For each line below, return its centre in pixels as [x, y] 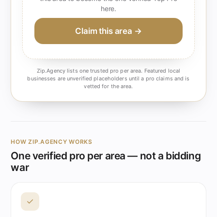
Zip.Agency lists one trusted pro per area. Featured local [108, 71]
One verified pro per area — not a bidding [106, 155]
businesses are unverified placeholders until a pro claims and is [108, 79]
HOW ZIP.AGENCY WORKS [52, 141]
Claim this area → [108, 31]
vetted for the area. [108, 86]
